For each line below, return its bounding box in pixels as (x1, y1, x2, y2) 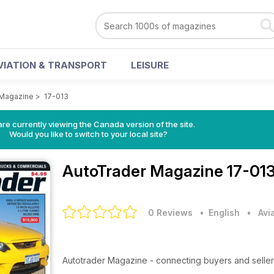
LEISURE (131, 59, 169, 71)
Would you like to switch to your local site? (9, 129, 168, 139)
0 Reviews (148, 207, 193, 218)
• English (195, 207, 240, 218)
